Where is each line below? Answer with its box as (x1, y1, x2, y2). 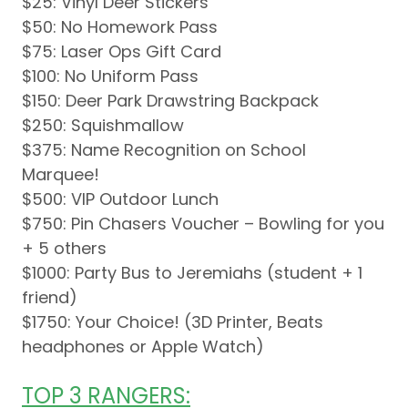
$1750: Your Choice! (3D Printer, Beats (22, 311, 323, 334)
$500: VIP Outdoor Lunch (22, 188, 219, 211)
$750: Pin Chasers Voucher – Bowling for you (22, 212, 384, 236)
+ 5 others (22, 237, 107, 260)
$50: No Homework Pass (22, 15, 218, 39)
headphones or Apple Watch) (22, 335, 264, 359)
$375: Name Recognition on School (22, 138, 306, 162)
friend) (22, 286, 77, 310)
